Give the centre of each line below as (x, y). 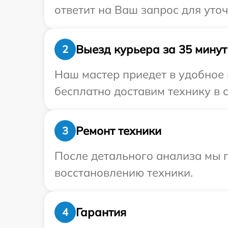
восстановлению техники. (124, 173)
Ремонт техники (119, 131)
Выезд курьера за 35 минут (151, 49)
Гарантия (101, 212)
